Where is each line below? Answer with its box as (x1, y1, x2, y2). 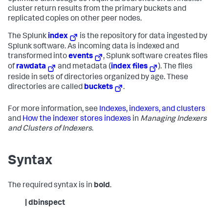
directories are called (8, 83, 84, 91)
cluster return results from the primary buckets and (8, 5, 186, 13)
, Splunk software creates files (103, 53, 208, 61)
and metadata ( (56, 63, 111, 71)
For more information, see (8, 105, 99, 113)
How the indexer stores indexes (22, 115, 131, 123)
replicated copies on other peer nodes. (8, 15, 142, 23)
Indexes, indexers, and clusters (99, 105, 205, 113)
